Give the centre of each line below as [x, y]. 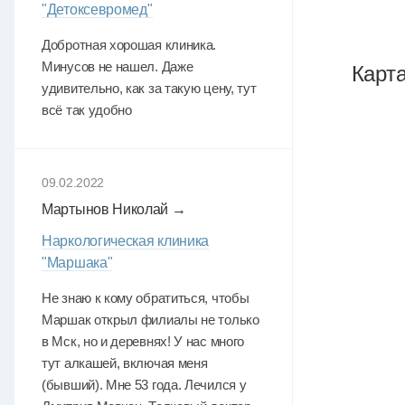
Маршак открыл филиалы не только [151, 320]
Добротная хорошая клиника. [129, 45]
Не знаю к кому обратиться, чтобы [146, 298]
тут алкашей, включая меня [125, 363]
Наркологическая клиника [126, 241]
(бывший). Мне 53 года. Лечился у [144, 385]
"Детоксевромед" [97, 9]
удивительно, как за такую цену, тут [149, 88]
